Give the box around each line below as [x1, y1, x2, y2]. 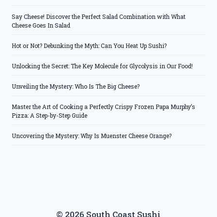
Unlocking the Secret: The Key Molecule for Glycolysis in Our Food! [12, 62, 193, 70]
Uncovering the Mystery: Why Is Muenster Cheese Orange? [12, 132, 171, 140]
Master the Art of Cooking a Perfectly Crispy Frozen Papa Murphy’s [12, 103, 195, 111]
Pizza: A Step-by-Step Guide [12, 111, 87, 120]
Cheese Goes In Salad [12, 21, 70, 30]
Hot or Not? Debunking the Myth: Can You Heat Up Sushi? [12, 42, 167, 50]
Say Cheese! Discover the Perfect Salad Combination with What [12, 13, 186, 21]
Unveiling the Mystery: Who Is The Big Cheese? [12, 82, 139, 91]
